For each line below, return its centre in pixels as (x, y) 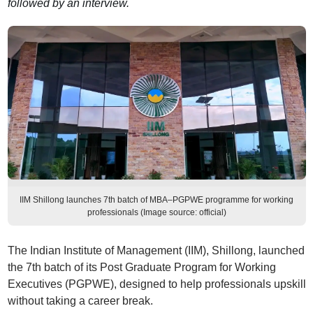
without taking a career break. (80, 301)
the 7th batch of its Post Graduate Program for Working (141, 267)
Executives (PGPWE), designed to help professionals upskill (156, 284)
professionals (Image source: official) (156, 212)
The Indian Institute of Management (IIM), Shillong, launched (156, 250)
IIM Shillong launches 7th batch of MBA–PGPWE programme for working (156, 200)
